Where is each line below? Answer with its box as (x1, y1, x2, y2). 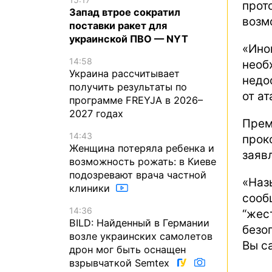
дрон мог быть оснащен (69, 243, 186, 256)
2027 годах (69, 107, 123, 120)
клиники (69, 182, 113, 195)
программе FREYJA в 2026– (69, 93, 203, 106)
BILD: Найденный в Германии (69, 217, 209, 229)
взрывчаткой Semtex (69, 257, 172, 270)
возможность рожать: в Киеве (69, 155, 216, 168)
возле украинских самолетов (69, 230, 212, 243)
